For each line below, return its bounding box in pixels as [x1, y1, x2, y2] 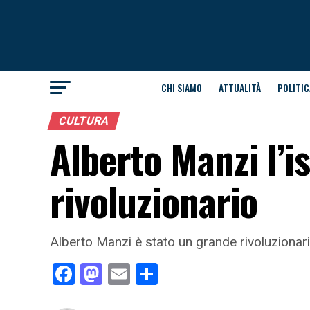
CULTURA [57, 114, 111, 127]
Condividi [158, 261, 245, 287]
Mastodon [102, 261, 200, 287]
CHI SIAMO [161, 80, 202, 95]
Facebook [75, 261, 167, 287]
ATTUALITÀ [218, 80, 261, 95]
